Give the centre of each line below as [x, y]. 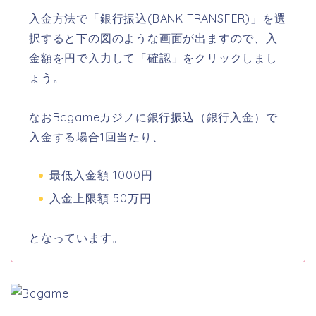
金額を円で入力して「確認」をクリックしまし [153, 58]
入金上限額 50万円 [101, 199]
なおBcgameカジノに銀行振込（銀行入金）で [153, 117]
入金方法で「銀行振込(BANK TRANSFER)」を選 [158, 19]
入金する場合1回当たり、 [97, 137]
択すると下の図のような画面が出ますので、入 [153, 38]
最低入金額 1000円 [101, 175]
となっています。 [77, 238]
